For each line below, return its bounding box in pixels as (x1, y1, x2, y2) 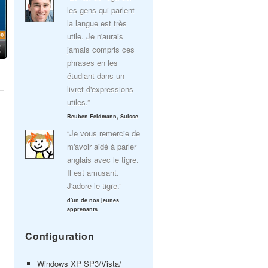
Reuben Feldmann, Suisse (67, 112, 138, 120)
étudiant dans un (67, 70, 124, 81)
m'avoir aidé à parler (67, 141, 136, 152)
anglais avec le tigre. (67, 154, 139, 165)
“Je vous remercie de (67, 127, 140, 139)
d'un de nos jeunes (67, 196, 119, 204)
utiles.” (67, 96, 90, 108)
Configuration (25, 229, 95, 243)
